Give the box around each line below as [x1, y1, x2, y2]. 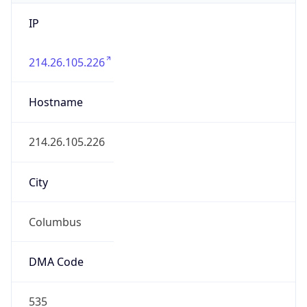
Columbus [28, 214, 82, 230]
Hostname [28, 95, 83, 110]
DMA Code [28, 254, 84, 270]
